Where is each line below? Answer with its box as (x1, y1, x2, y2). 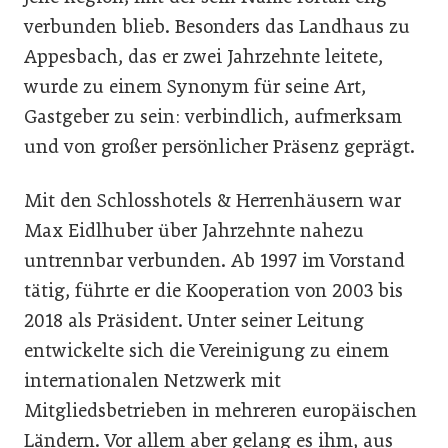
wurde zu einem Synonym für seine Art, (24, 75, 366, 99)
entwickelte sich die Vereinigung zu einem (24, 339, 389, 363)
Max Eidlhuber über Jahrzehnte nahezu (24, 219, 364, 243)
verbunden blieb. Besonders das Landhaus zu (24, 15, 410, 39)
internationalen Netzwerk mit (24, 369, 281, 393)
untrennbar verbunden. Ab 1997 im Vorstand (24, 249, 405, 273)
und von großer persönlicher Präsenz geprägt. (24, 135, 415, 159)
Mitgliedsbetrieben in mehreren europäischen (24, 399, 417, 423)
